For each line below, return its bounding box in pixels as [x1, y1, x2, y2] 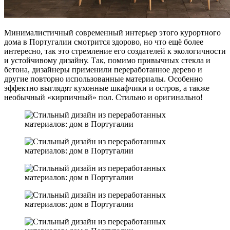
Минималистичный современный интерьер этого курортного [4, 28, 221, 37]
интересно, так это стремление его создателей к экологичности [4, 46, 226, 55]
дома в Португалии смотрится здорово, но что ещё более [4, 37, 203, 46]
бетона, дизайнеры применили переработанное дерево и [4, 65, 202, 74]
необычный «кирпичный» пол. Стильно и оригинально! [4, 92, 203, 102]
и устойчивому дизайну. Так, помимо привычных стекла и [4, 55, 210, 65]
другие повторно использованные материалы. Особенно [4, 74, 203, 83]
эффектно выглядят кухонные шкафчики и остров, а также [4, 83, 209, 92]
